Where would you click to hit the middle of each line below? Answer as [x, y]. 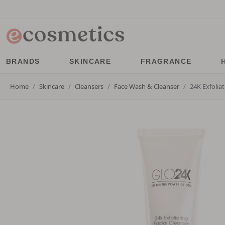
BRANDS [23, 61]
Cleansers [89, 86]
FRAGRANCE [166, 61]
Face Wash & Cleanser [147, 86]
